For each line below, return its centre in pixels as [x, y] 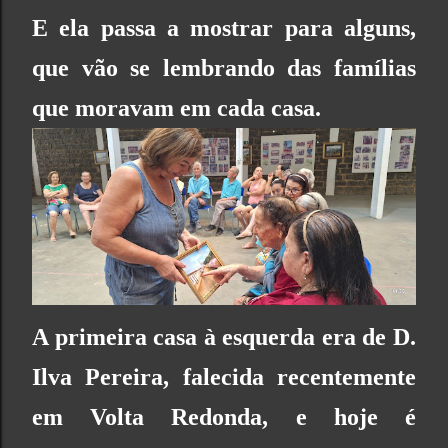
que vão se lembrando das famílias [224, 67]
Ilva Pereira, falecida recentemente [224, 376]
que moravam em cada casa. [176, 107]
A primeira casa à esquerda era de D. [224, 336]
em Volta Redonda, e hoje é [224, 416]
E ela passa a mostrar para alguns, [224, 27]
